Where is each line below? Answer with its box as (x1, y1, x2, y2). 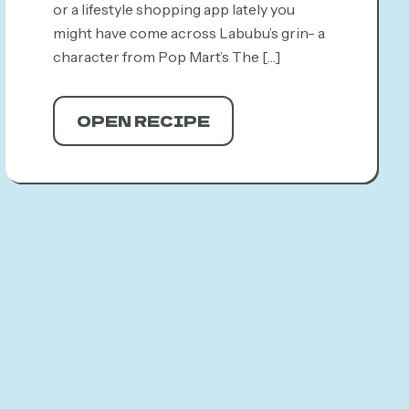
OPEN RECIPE (76, 110, 210, 131)
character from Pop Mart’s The (52, 47, 259, 66)
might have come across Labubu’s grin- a (52, 24, 325, 42)
